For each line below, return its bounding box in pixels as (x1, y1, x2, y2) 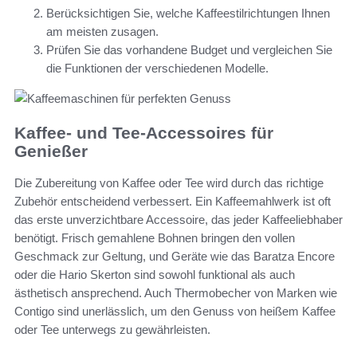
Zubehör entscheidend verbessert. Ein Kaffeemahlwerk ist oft (14, 194, 331, 209)
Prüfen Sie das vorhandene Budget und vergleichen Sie (46, 42, 332, 57)
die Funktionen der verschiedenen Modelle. (46, 61, 269, 75)
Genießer (14, 141, 88, 160)
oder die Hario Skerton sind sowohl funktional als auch (14, 268, 295, 282)
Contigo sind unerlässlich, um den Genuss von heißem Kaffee (14, 304, 335, 319)
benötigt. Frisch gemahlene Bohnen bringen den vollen (14, 231, 295, 245)
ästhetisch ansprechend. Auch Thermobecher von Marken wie (14, 286, 337, 300)
